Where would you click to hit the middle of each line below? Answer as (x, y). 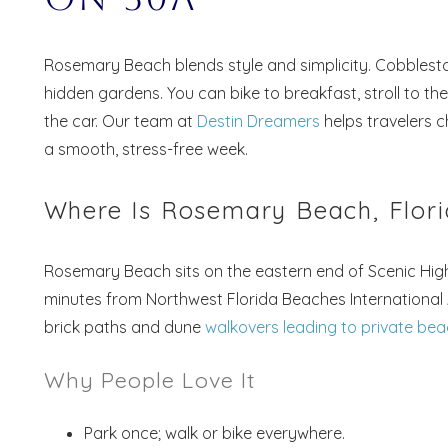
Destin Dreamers (258, 120)
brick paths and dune (124, 326)
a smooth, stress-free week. (145, 148)
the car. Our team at (120, 120)
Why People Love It (150, 379)
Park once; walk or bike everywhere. (214, 432)
